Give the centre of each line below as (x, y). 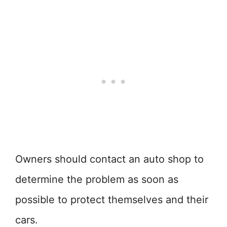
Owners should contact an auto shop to (109, 159)
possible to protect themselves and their (112, 200)
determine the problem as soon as (97, 179)
